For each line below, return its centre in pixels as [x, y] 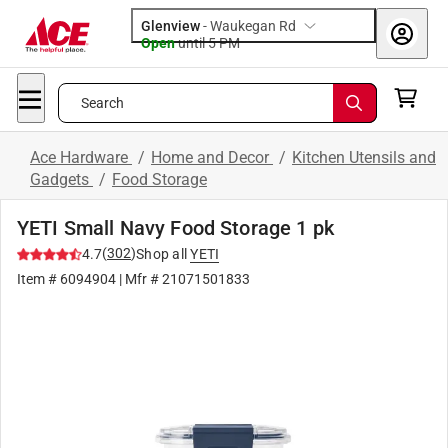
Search [102, 103]
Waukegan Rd [253, 26]
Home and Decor [212, 157]
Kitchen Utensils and [364, 157]
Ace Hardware [81, 157]
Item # [38, 279]
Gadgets [61, 179]
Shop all [161, 254]
